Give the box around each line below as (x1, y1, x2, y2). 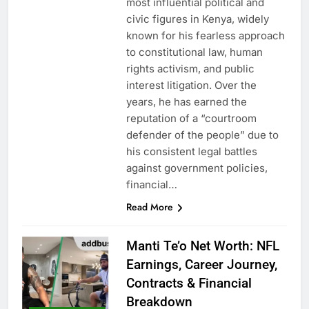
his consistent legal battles (126, 144, 257, 158)
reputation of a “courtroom (126, 111, 257, 125)
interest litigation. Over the (126, 78, 257, 92)
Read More (126, 199, 173, 214)
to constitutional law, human (126, 45, 263, 59)
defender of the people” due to (126, 128, 279, 141)
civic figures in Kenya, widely (126, 12, 269, 26)
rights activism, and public (126, 61, 255, 75)
